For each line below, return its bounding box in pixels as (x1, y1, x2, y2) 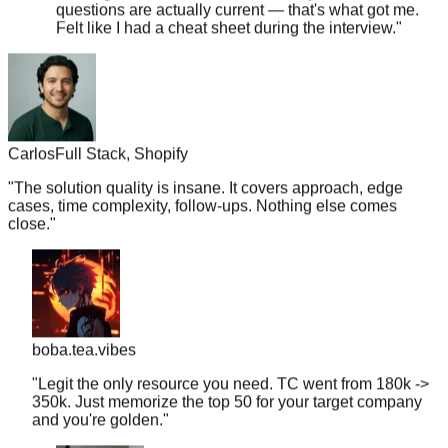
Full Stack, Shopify (55, 118, 188, 136)
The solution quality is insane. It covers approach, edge (14, 152, 403, 170)
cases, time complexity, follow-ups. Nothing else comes (8, 170, 397, 188)
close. (8, 188, 50, 206)
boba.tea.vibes (32, 314, 136, 332)
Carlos (8, 118, 55, 136)
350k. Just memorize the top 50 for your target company (32, 366, 422, 384)
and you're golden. (32, 384, 163, 402)
